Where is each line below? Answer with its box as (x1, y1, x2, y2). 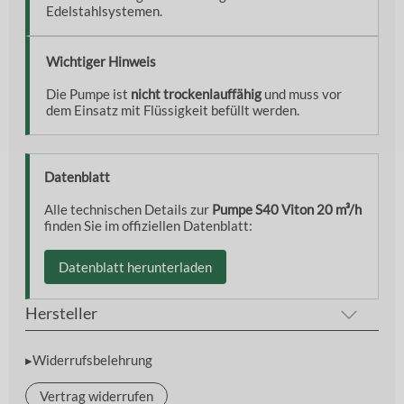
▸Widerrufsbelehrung (25, 352, 152, 369)
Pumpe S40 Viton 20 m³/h (212, 201, 362, 218)
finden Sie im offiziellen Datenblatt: (44, 217, 252, 234)
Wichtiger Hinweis (46, 53, 156, 70)
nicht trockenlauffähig (131, 86, 262, 103)
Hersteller (25, 303, 97, 324)
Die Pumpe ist (46, 86, 131, 103)
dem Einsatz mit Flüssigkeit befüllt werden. (46, 102, 299, 119)
